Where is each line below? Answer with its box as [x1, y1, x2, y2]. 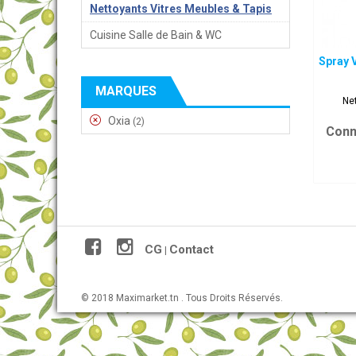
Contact [169, 242, 214, 257]
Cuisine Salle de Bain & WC [90, 29, 222, 41]
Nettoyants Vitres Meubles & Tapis [90, 2, 272, 15]
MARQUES [95, 83, 157, 99]
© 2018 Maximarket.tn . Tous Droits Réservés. [81, 292, 283, 304]
